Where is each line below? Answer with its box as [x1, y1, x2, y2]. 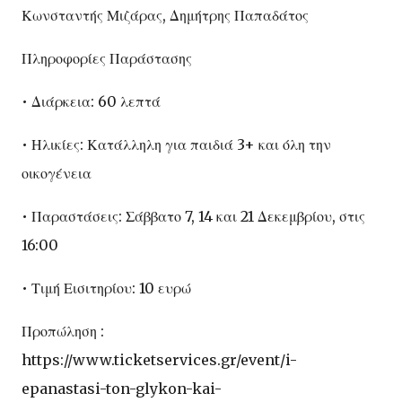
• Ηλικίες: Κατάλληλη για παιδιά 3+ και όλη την [22, 135, 331, 153]
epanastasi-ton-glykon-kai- [22, 379, 222, 398]
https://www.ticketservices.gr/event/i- [22, 350, 297, 369]
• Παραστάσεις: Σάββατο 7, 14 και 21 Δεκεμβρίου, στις [22, 206, 365, 225]
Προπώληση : [22, 321, 104, 340]
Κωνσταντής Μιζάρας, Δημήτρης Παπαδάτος [22, 5, 309, 24]
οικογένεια [22, 163, 92, 182]
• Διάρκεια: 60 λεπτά [22, 92, 161, 110]
